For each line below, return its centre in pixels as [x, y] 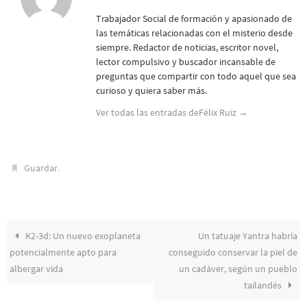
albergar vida [37, 268]
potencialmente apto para [63, 252]
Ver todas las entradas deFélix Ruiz [167, 112]
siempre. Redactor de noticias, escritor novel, [187, 47]
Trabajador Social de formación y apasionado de [194, 18]
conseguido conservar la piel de [233, 252]
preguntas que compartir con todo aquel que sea [196, 76]
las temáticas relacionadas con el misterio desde [194, 33]
